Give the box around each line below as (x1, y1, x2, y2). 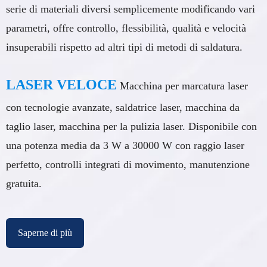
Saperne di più (18, 227, 72, 238)
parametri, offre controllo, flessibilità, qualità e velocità (6, 21, 246, 34)
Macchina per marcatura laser (120, 79, 248, 92)
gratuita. (6, 177, 42, 190)
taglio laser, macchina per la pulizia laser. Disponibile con (6, 120, 257, 132)
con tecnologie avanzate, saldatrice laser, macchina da (6, 101, 240, 113)
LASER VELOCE (6, 76, 117, 92)
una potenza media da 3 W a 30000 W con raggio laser (6, 139, 244, 151)
